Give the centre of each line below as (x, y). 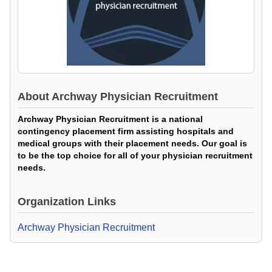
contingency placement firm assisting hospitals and (126, 131)
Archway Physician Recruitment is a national (110, 119)
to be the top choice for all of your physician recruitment (135, 155)
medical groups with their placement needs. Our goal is (132, 143)
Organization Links (67, 202)
